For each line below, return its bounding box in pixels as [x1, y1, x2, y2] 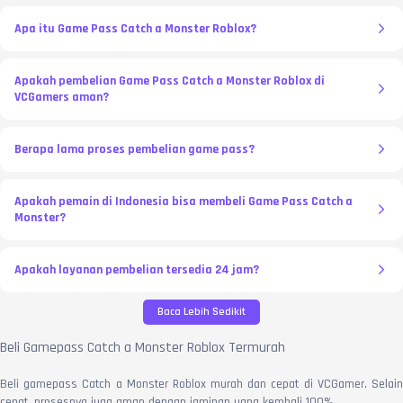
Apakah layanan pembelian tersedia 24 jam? [14, 261, 259, 278]
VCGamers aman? [14, 88, 109, 105]
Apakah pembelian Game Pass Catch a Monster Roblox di [14, 72, 325, 89]
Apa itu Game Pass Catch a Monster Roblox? [14, 20, 256, 37]
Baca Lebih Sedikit [157, 304, 246, 318]
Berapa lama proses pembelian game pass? [14, 140, 255, 157]
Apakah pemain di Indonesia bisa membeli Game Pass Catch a [14, 193, 353, 210]
